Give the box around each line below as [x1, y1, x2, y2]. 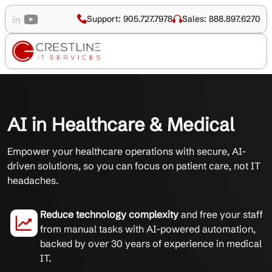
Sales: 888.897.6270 [182, 13, 260, 25]
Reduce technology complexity [40, 208, 178, 220]
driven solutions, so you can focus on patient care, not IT [7, 159, 260, 172]
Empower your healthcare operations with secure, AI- [7, 144, 246, 157]
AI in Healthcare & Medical [7, 112, 234, 136]
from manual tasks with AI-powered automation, [40, 222, 256, 235]
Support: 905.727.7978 [87, 13, 172, 25]
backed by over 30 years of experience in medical [40, 237, 262, 250]
